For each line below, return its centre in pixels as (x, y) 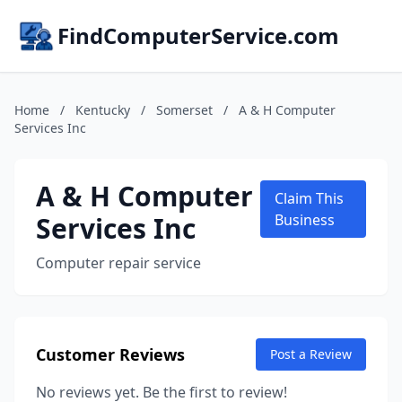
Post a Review (311, 354)
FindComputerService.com (198, 35)
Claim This (309, 198)
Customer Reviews (110, 354)
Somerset (184, 110)
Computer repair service (118, 263)
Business (304, 220)
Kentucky (103, 110)
